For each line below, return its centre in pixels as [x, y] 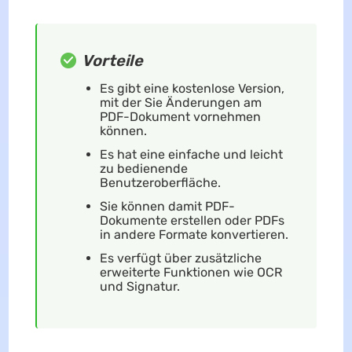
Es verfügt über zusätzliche [180, 258]
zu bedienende [143, 168]
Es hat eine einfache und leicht [191, 154]
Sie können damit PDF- [167, 206]
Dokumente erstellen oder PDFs [192, 220]
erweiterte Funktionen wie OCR [191, 272]
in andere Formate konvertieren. [194, 234]
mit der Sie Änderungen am [180, 102]
